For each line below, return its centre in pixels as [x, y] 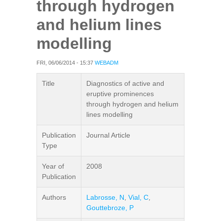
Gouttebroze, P [110, 208]
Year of [53, 166]
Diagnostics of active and [125, 83]
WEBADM [107, 63]
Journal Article [108, 135]
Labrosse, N [105, 197]
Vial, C [138, 197]
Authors [54, 197]
